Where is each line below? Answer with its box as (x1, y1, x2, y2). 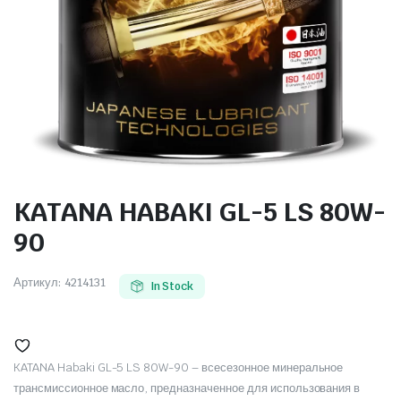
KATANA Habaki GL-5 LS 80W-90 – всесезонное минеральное (13, 359, 344, 375)
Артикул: (13, 274, 61, 290)
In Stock (149, 278, 194, 294)
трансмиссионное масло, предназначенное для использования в (13, 380, 361, 396)
